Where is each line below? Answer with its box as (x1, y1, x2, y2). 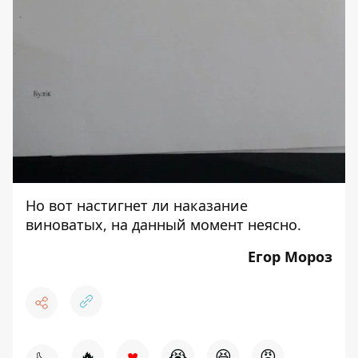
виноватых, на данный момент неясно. (26, 215, 301, 235)
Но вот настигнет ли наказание (26, 196, 248, 216)
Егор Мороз (248, 247, 332, 267)
